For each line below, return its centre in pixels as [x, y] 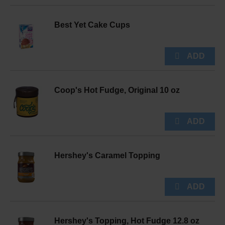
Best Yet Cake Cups [92, 25]
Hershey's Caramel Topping [107, 155]
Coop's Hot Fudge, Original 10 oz [117, 90]
